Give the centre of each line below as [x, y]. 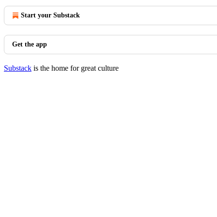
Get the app [30, 44]
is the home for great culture [75, 68]
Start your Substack [50, 15]
